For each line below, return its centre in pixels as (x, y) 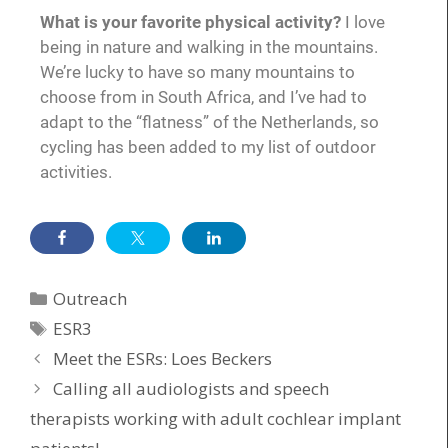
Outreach (90, 298)
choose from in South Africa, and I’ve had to (203, 97)
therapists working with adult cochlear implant (215, 418)
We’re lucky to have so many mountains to (197, 72)
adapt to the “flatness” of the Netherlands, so (209, 122)
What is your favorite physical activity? (190, 22)
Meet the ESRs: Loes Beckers (163, 358)
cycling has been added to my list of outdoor (208, 147)
